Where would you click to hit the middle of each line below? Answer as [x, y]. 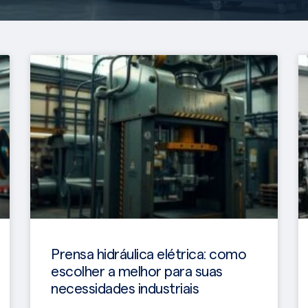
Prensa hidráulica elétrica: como [148, 254]
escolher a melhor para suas [137, 272]
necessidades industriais [125, 289]
